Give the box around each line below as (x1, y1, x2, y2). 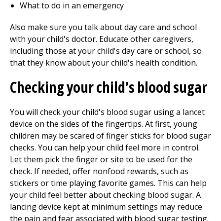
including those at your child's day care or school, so (10, 45, 202, 56)
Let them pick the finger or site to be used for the (10, 154, 192, 165)
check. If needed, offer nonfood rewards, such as (10, 166, 188, 177)
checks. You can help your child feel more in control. (10, 142, 200, 153)
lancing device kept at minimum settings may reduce (10, 201, 202, 212)
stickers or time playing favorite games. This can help (10, 178, 207, 188)
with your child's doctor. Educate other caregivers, (10, 34, 193, 44)
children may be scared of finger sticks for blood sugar (10, 130, 211, 141)
